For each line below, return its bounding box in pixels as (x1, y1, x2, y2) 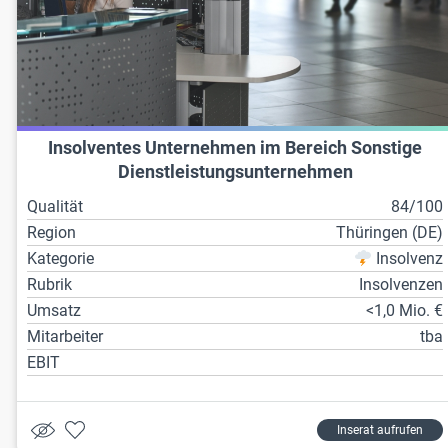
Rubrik (27, 275, 72, 295)
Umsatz (27, 301, 81, 321)
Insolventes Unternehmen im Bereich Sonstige (48, 138, 423, 159)
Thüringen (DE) (336, 223, 444, 243)
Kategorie (27, 249, 94, 269)
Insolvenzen (359, 275, 444, 295)
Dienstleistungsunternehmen (117, 162, 353, 183)
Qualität (27, 197, 83, 217)
